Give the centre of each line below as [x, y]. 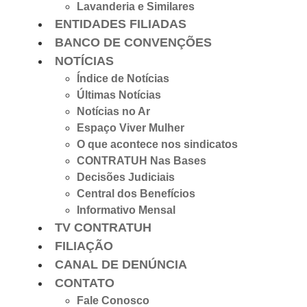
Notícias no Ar [113, 112]
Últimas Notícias [119, 95]
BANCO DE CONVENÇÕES [133, 43]
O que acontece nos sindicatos [157, 145]
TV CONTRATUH [103, 228]
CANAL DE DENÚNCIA [121, 265]
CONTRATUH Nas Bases [142, 161]
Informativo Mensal [126, 210]
